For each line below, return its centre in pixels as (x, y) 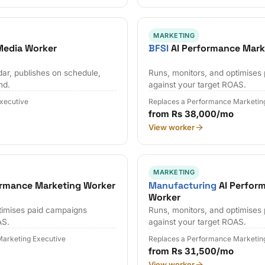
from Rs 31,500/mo (191, 251)
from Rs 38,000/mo (191, 114)
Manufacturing (183, 185)
